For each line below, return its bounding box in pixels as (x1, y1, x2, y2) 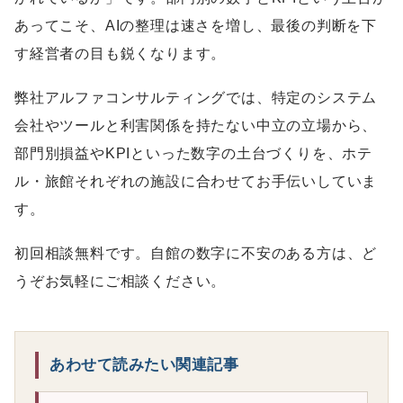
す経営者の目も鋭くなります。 (14, 46, 227, 62)
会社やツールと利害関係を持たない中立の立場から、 (14, 118, 378, 134)
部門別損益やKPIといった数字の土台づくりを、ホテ (14, 146, 372, 162)
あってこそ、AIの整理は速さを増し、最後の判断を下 (14, 18, 377, 34)
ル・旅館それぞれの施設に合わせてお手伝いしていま (14, 174, 378, 190)
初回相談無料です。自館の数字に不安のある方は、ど (14, 245, 378, 261)
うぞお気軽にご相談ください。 (14, 273, 227, 289)
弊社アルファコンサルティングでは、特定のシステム (14, 90, 378, 106)
